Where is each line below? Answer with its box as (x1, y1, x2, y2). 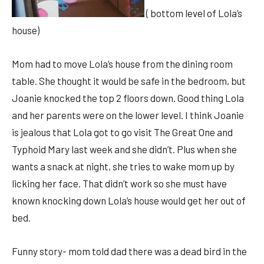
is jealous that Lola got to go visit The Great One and (12, 126, 233, 138)
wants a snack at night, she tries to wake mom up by (12, 160, 235, 173)
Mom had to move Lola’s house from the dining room (12, 58, 233, 70)
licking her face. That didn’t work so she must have (12, 177, 227, 190)
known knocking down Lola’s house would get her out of (12, 194, 246, 207)
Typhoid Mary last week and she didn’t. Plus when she (12, 143, 237, 156)
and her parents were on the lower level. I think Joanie (12, 109, 244, 121)
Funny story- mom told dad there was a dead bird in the (12, 245, 247, 258)
